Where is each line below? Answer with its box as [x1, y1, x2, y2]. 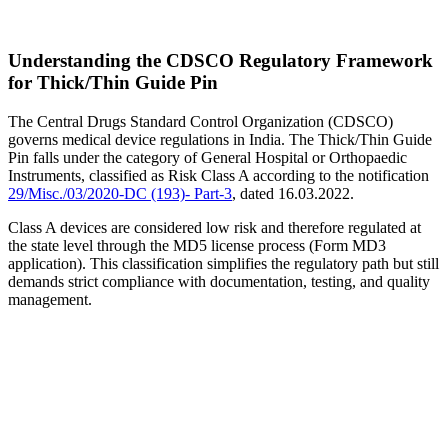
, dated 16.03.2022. [232, 185, 354, 202]
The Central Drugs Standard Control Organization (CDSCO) [8, 113, 393, 130]
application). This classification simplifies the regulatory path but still [8, 255, 439, 272]
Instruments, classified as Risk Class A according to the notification [8, 167, 429, 184]
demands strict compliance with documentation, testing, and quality [8, 273, 430, 290]
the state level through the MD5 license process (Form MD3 [8, 237, 386, 254]
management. [8, 291, 92, 308]
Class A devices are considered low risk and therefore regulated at [8, 219, 421, 236]
